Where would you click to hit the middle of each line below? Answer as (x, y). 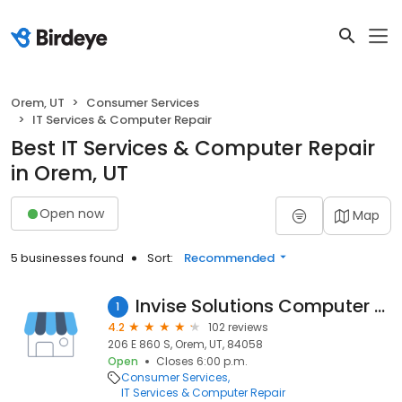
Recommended (229, 258)
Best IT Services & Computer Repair (193, 148)
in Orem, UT (70, 173)
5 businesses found (67, 258)
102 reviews (238, 327)
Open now (72, 213)
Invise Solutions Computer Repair (379, 306)
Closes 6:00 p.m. (202, 361)
